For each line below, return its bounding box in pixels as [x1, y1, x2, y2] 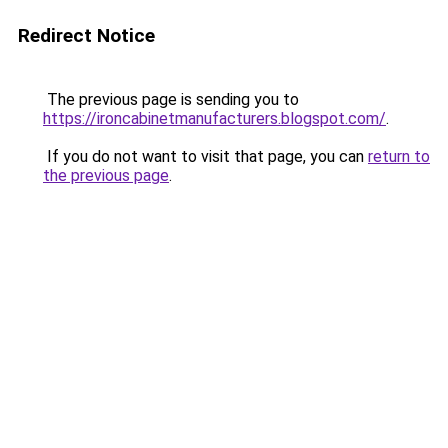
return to [368, 147, 430, 166]
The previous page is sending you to [43, 90, 299, 109]
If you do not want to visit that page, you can [43, 147, 368, 166]
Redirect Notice [18, 24, 155, 47]
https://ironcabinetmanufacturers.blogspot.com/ [43, 109, 386, 128]
